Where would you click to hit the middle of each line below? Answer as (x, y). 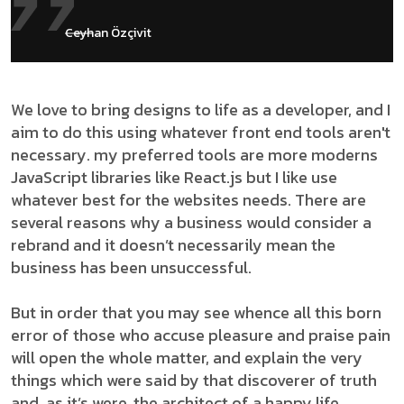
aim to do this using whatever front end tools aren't (201, 132)
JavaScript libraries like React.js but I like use (174, 177)
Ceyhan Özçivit (108, 32)
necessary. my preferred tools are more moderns (194, 154)
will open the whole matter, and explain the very (187, 357)
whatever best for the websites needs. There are (188, 199)
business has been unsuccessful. (131, 267)
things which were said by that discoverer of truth (194, 380)
